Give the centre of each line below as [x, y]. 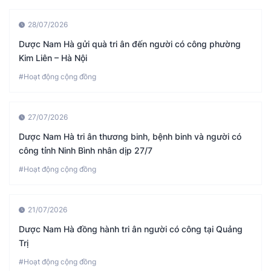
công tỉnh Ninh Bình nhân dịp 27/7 [86, 151]
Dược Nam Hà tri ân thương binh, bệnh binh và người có [130, 137]
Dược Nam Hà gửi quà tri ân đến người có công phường [130, 44]
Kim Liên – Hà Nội [53, 58]
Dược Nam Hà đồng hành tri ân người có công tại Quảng [131, 229]
